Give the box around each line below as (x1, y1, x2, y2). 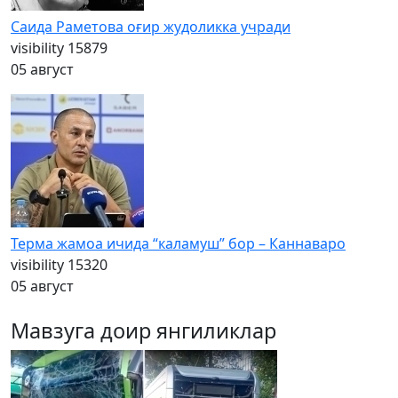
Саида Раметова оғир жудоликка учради (11, 17, 291, 37)
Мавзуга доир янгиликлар (11, 316, 276, 346)
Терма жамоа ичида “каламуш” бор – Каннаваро (11, 234, 346, 254)
